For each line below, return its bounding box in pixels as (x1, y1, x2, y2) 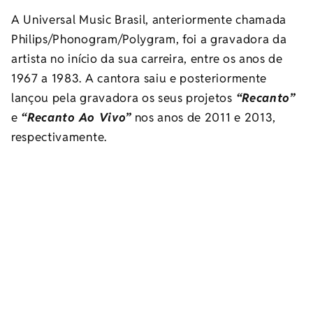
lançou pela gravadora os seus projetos (11, 89, 236, 105)
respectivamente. (11, 129, 107, 145)
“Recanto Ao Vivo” (21, 109, 131, 125)
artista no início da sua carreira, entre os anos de (11, 50, 283, 66)
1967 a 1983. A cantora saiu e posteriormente (11, 70, 267, 86)
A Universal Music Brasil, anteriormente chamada (11, 11, 286, 27)
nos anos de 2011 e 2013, (131, 109, 276, 125)
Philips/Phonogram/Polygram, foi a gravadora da (11, 31, 287, 47)
